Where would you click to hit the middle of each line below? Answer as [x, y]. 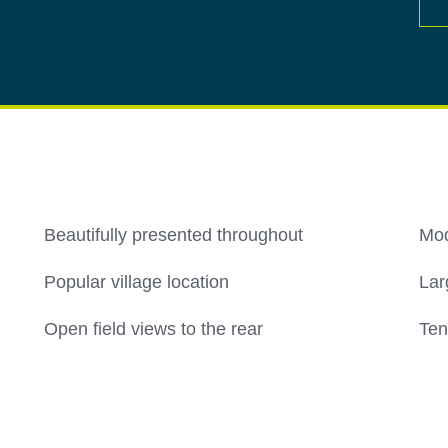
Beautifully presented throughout [173, 235]
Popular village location [136, 282]
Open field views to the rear [153, 329]
